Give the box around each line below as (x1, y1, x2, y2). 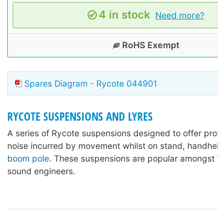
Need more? (155, 10, 205, 20)
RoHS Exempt (122, 39, 180, 50)
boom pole (7, 153, 49, 164)
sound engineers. (7, 166, 75, 177)
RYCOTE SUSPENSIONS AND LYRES (7, 109, 153, 124)
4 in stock (98, 8, 150, 21)
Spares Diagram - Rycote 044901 (24, 78, 157, 89)
